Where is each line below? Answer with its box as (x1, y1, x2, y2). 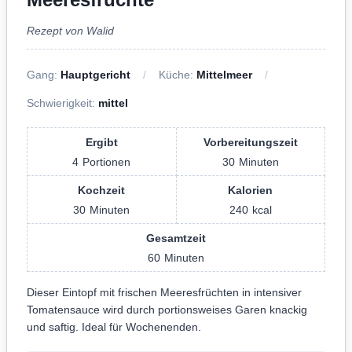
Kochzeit (78, 183, 126, 196)
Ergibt (85, 135, 118, 148)
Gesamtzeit (146, 231, 206, 244)
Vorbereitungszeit (203, 135, 298, 148)
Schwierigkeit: (27, 96, 98, 109)
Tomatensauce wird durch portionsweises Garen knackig (27, 302, 307, 316)
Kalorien (228, 183, 273, 196)
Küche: (159, 68, 196, 81)
